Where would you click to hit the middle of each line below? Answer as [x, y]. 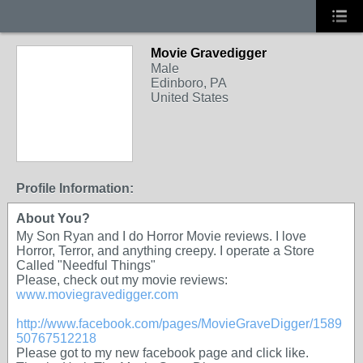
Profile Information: [75, 188]
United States [190, 98]
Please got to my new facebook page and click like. [162, 353]
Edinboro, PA [189, 83]
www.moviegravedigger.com [97, 295]
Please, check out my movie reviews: [122, 280]
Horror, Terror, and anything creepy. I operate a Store [165, 251]
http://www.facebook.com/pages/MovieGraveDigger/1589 [179, 324]
